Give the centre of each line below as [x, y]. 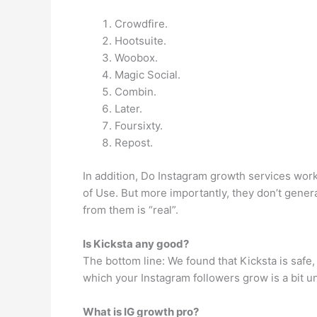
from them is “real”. [131, 209]
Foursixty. [139, 126]
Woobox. [136, 58]
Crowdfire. [141, 24]
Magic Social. [148, 75]
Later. [128, 109]
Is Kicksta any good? [136, 243]
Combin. [136, 92]
